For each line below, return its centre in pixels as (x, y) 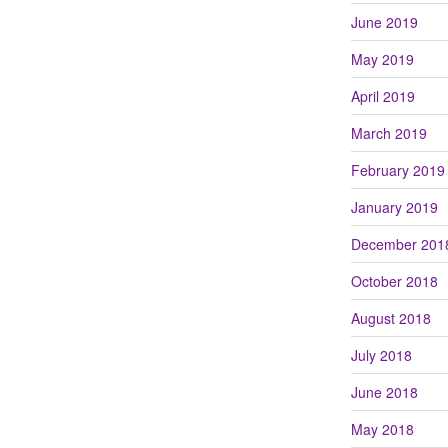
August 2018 (390, 317)
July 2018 (381, 354)
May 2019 (382, 58)
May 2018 (382, 428)
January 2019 (394, 206)
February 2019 (397, 169)
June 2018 (384, 391)
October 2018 (394, 280)
